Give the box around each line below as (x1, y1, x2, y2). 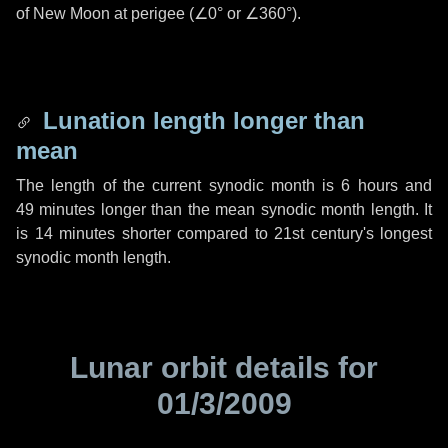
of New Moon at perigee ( (16, 5, 194, 22)
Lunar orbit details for (70, 351, 378, 384)
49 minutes (16, 201, 96, 218)
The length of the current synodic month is (16, 177, 342, 194)
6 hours (341, 177, 398, 194)
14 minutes (34, 225, 115, 242)
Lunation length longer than (36, 107, 365, 134)
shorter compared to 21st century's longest (115, 225, 432, 242)
